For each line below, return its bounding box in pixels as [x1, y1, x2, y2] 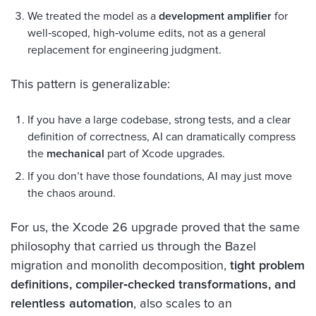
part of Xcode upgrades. [104, 147, 225, 159]
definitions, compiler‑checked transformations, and [11, 278, 296, 291]
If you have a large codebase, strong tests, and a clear [28, 114, 291, 126]
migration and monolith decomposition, [11, 259, 230, 272]
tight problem [230, 259, 305, 272]
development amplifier [159, 10, 272, 22]
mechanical [47, 147, 104, 159]
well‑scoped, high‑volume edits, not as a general [28, 27, 266, 39]
